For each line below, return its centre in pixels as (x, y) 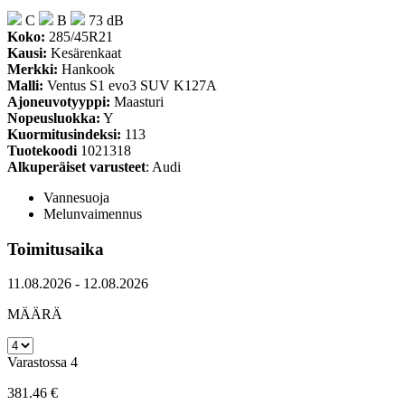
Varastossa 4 (42, 363)
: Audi (163, 167)
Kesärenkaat (84, 53)
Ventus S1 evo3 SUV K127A (130, 85)
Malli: (25, 85)
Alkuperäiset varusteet (76, 167)
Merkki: (33, 69)
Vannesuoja (76, 198)
